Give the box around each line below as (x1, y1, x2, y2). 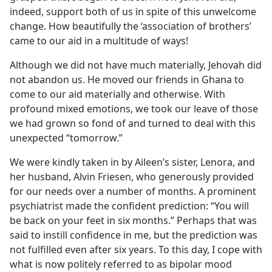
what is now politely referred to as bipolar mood (10, 257, 232, 271)
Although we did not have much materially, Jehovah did (10, 58, 262, 72)
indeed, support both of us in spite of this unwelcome (10, 5, 256, 18)
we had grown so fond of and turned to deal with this (10, 117, 256, 130)
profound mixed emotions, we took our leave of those (10, 102, 258, 115)
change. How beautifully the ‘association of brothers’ (10, 19, 251, 33)
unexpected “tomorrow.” (10, 131, 123, 144)
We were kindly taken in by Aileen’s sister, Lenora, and (10, 155, 255, 169)
